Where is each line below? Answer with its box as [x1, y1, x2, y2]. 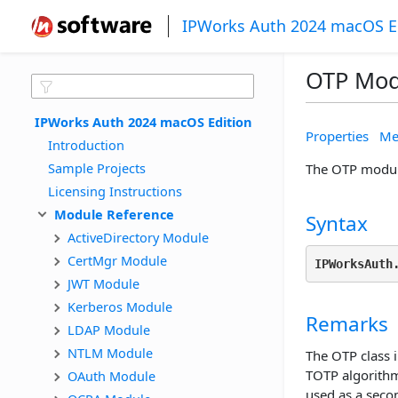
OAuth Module [68, 366, 155, 385]
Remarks [306, 309, 388, 338]
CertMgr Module [68, 251, 167, 269]
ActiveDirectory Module [68, 227, 209, 246]
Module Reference [54, 204, 174, 223]
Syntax [306, 210, 368, 237]
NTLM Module [68, 343, 153, 362]
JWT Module [68, 274, 139, 292]
